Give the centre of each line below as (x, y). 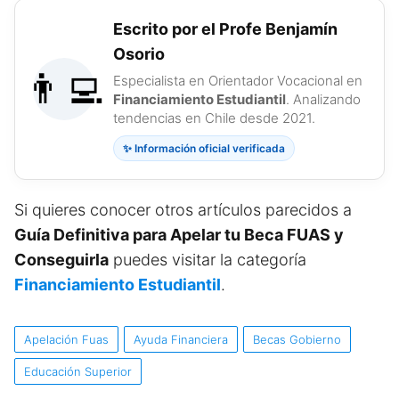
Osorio (139, 53)
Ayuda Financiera (181, 339)
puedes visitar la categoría (208, 259)
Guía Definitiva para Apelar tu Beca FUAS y (179, 234)
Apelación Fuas (66, 339)
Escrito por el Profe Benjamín (225, 28)
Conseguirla (61, 259)
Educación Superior (78, 371)
